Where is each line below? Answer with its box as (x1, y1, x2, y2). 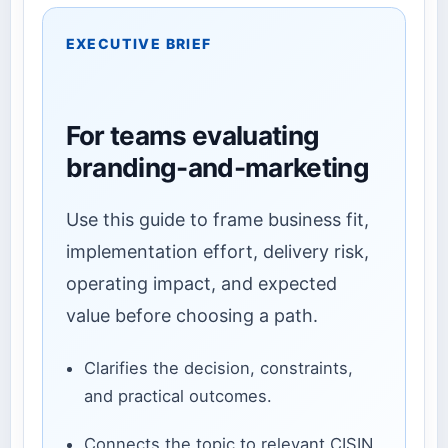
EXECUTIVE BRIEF (65, 34, 212, 52)
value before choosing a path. (65, 304, 318, 326)
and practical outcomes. (83, 386, 272, 407)
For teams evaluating (65, 120, 320, 152)
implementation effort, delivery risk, (65, 240, 369, 262)
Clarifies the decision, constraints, (83, 358, 353, 379)
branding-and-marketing (65, 152, 370, 184)
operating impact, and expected (65, 272, 337, 294)
